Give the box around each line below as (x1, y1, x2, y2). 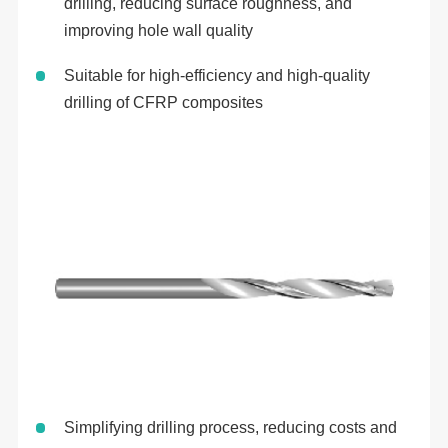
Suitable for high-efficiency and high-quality (63, 66, 370, 84)
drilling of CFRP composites (63, 93, 263, 111)
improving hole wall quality (63, 22, 253, 39)
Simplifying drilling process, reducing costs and (63, 419, 397, 437)
